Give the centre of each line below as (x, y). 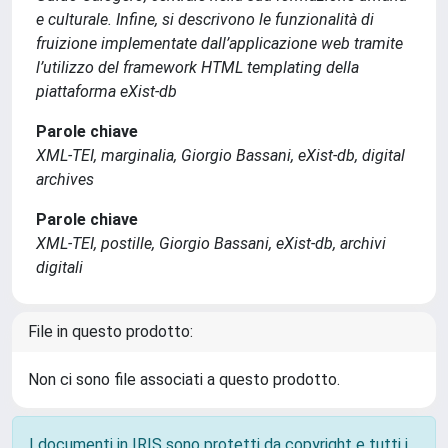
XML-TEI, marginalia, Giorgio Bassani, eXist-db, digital (220, 155)
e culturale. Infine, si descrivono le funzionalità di (205, 19)
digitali (59, 267)
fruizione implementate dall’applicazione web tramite (219, 43)
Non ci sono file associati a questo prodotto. (184, 379)
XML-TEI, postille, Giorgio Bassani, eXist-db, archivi (211, 243)
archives (65, 179)
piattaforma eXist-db (106, 91)
